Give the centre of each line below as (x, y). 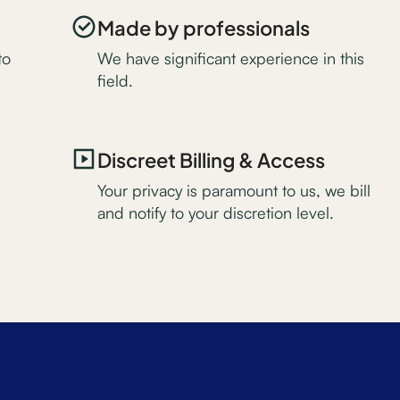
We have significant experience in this (231, 58)
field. (116, 80)
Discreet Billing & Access (212, 158)
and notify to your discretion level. (216, 212)
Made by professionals (204, 26)
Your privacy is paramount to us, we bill (234, 190)
